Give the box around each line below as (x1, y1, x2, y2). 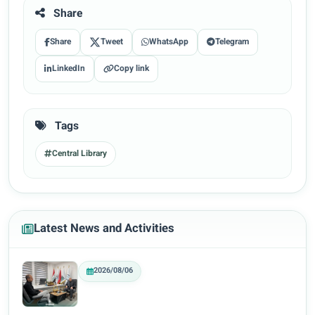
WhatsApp (149, 36, 188, 49)
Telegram (215, 36, 249, 49)
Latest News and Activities (34, 220, 174, 239)
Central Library (52, 148, 107, 161)
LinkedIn (52, 63, 85, 76)
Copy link (114, 63, 149, 76)
